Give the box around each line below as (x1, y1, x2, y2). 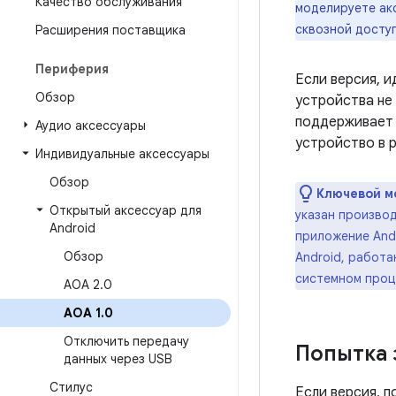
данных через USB (64, 351, 172, 367)
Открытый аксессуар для (49, 202, 202, 218)
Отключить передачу (64, 333, 189, 349)
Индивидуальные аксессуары (35, 146, 209, 162)
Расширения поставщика (35, 22, 186, 38)
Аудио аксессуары (35, 118, 146, 133)
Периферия (35, 61, 109, 77)
